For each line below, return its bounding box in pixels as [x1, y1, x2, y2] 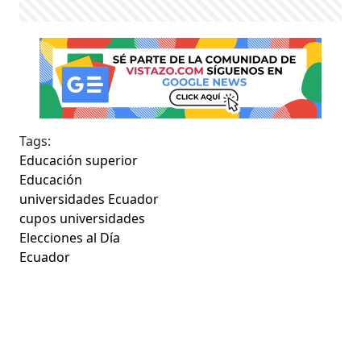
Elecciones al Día [19, 228, 121, 247]
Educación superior [19, 151, 139, 169]
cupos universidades [19, 209, 146, 227]
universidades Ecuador [19, 189, 160, 208]
